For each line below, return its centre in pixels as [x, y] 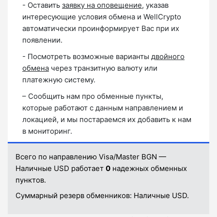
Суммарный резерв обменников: [75, 195]
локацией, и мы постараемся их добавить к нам [107, 120]
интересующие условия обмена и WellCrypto [102, 17]
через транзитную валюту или [103, 68]
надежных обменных [149, 169]
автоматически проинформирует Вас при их [101, 29]
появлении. [42, 40]
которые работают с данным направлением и [103, 108]
